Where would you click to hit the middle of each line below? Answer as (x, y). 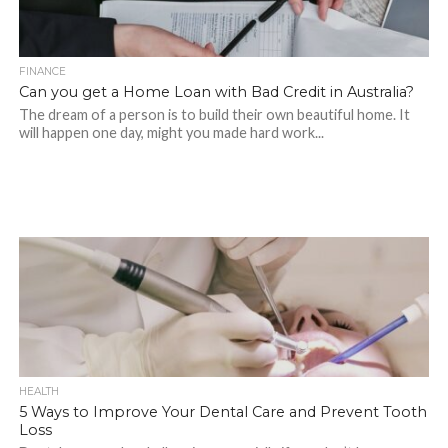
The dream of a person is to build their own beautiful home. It (214, 114)
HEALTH (38, 391)
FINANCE (42, 71)
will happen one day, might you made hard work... (171, 132)
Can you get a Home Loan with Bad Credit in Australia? (216, 92)
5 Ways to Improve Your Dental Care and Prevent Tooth (222, 412)
